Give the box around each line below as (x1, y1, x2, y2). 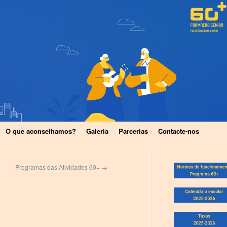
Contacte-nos (158, 126, 199, 136)
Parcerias (119, 126, 148, 136)
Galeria (86, 126, 108, 136)
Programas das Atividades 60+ (15, 163, 101, 171)
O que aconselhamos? (6, 126, 76, 136)
